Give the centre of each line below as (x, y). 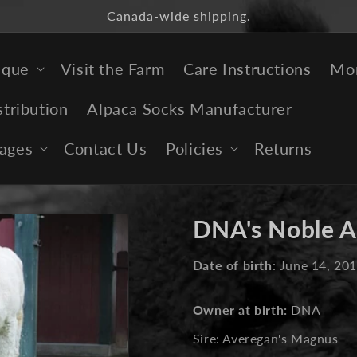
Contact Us (106, 148)
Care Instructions (247, 69)
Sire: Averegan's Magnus (265, 338)
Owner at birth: (242, 310)
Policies (194, 148)
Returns (283, 148)
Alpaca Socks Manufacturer (190, 108)
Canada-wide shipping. (178, 16)
